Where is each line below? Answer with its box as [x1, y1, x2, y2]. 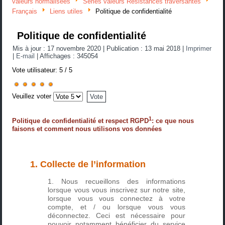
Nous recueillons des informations [61, 177, 185, 185]
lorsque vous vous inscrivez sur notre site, [48, 185, 185, 194]
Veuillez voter [12, 92, 52, 100]
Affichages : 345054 [40, 52, 98, 60]
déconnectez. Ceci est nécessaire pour [48, 211, 185, 219]
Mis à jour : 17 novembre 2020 [13, 45, 101, 53]
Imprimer [186, 45, 212, 53]
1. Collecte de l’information [30, 159, 146, 169]
